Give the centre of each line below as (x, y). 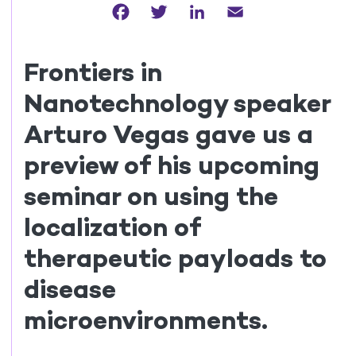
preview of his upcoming (172, 165)
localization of (112, 227)
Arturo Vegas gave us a (168, 134)
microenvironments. (146, 320)
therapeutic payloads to (175, 258)
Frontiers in (93, 72)
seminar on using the (151, 196)
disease (70, 289)
